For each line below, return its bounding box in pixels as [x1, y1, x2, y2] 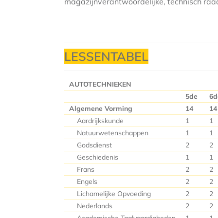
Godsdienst [69, 141, 112, 149]
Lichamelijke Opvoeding [69, 189, 151, 198]
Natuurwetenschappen [69, 128, 148, 137]
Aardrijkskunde [69, 116, 126, 125]
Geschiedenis [69, 153, 118, 162]
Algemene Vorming [69, 104, 132, 113]
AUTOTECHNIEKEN [69, 80, 131, 89]
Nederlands [69, 201, 112, 210]
